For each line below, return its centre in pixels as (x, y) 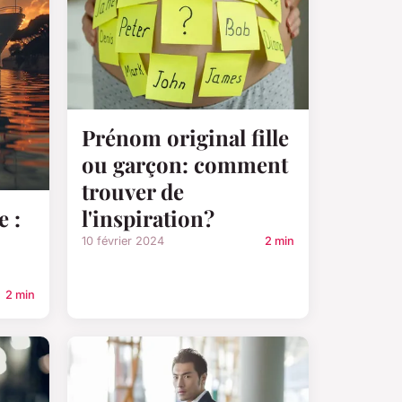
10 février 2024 (123, 240)
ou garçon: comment (185, 164)
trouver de (133, 191)
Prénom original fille (185, 137)
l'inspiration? (148, 218)
